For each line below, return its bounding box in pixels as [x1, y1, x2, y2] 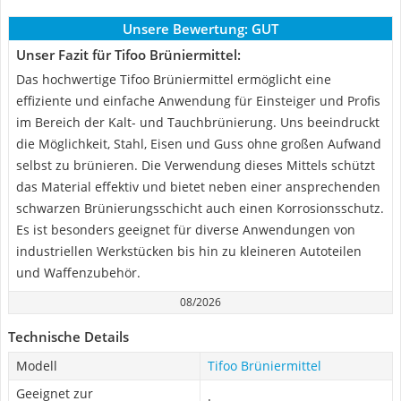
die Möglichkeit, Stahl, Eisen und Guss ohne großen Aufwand [16, 135, 381, 152]
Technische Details [8, 328, 129, 346]
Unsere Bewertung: [123, 20, 248, 38]
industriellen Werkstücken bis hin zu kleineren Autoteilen [16, 243, 362, 260]
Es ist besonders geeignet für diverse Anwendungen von [16, 221, 355, 238]
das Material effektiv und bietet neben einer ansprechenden [16, 178, 380, 195]
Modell [16, 357, 57, 374]
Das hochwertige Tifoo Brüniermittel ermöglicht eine [16, 71, 331, 88]
